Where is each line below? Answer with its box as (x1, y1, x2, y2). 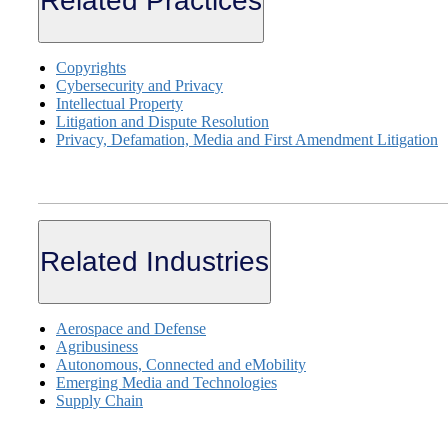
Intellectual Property (56, 95, 183, 113)
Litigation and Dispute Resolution (56, 113, 269, 131)
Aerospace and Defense (56, 319, 206, 337)
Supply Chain (56, 391, 143, 409)
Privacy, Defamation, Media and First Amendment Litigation (56, 131, 438, 149)
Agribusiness (56, 337, 138, 355)
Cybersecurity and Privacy (56, 77, 223, 95)
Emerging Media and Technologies (56, 373, 277, 391)
